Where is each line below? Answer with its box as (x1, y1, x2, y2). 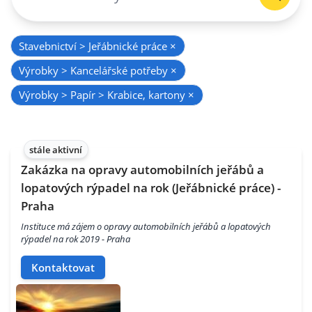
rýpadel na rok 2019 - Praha (21, 233, 130, 246)
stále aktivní (29, 143, 83, 156)
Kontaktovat (31, 260, 95, 274)
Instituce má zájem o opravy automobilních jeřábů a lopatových (21, 220, 271, 233)
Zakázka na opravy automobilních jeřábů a (21, 161, 264, 178)
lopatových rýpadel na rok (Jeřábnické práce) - (21, 179, 281, 196)
